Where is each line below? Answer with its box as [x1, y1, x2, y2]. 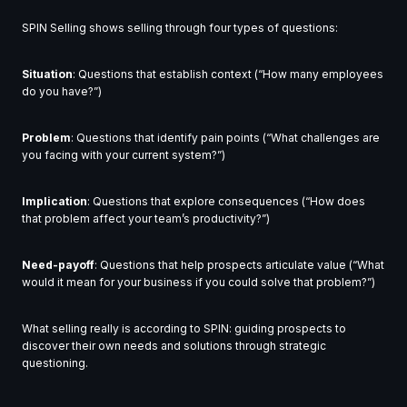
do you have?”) [22, 84, 102, 99]
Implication [22, 194, 87, 209]
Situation [22, 67, 73, 82]
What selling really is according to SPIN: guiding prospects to [22, 322, 346, 336]
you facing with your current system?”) [22, 148, 225, 163]
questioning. [22, 356, 88, 371]
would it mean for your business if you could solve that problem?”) [22, 275, 375, 290]
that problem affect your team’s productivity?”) [22, 212, 270, 226]
